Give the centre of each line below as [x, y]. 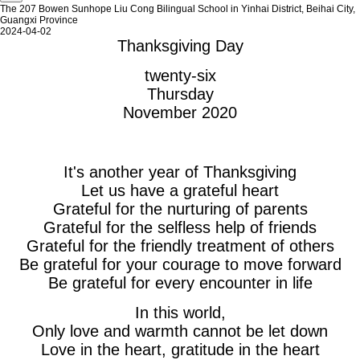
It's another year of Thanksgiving [180, 172]
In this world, [180, 313]
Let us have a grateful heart [180, 190]
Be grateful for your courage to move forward [180, 264]
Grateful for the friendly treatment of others [180, 246]
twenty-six [180, 76]
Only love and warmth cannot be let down [180, 331]
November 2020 [180, 112]
